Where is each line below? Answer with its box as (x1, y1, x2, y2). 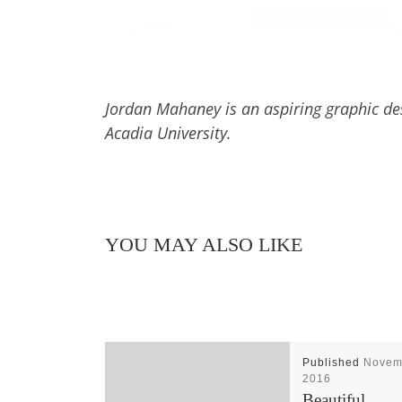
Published (302, 356, 364, 370)
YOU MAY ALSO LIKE (105, 234, 302, 257)
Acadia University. (105, 122, 232, 144)
